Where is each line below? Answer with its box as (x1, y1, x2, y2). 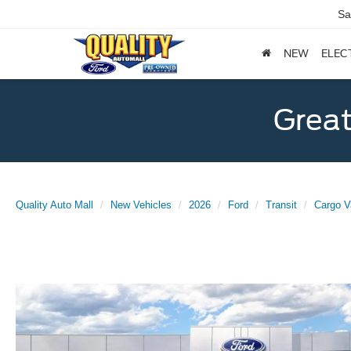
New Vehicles (110, 199, 172, 211)
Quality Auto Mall (16, 199, 93, 211)
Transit (266, 199, 297, 211)
